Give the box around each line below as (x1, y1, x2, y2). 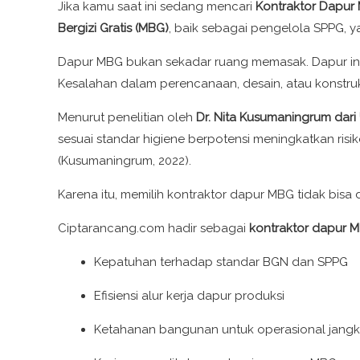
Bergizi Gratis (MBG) (58, 20, 169, 35)
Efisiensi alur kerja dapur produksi (94, 288, 284, 303)
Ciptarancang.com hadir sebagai (58, 220, 249, 235)
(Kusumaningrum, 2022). (58, 153, 191, 168)
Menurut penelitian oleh (58, 109, 196, 125)
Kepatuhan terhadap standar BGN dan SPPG (94, 254, 348, 269)
